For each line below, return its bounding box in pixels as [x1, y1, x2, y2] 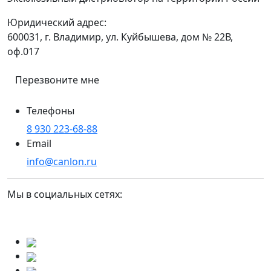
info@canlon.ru [27, 155, 97, 169]
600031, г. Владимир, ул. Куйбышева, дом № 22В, [7, 30, 233, 44]
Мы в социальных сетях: [7, 188, 122, 201]
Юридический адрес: [7, 16, 106, 30]
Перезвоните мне [15, 73, 99, 87]
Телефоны [27, 104, 74, 118]
